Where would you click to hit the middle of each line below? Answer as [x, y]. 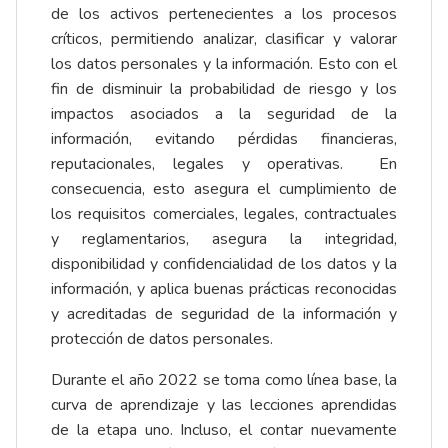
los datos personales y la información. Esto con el [224, 64]
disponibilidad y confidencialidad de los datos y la [224, 264]
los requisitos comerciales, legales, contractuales [224, 214]
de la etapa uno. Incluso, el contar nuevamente [224, 430]
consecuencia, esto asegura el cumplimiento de [224, 189]
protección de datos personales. [162, 339]
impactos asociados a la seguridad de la [224, 114]
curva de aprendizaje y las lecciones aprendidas [224, 405]
